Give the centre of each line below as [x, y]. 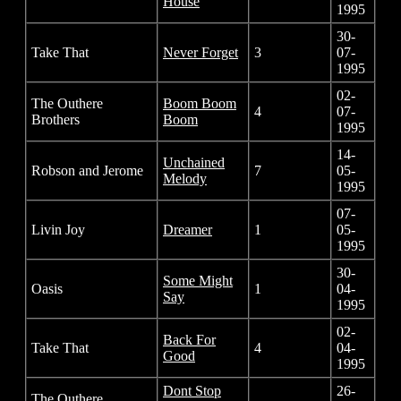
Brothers [55, 120]
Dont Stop [192, 391]
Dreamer [188, 230]
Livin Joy [58, 230]
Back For [189, 340]
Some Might [198, 281]
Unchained [194, 163]
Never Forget [200, 53]
